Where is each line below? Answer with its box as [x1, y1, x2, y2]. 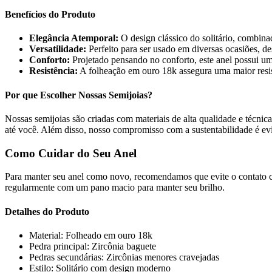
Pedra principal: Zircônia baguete [29, 240, 156, 251]
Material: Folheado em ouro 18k [29, 229, 152, 240]
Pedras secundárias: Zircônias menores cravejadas [29, 251, 219, 262]
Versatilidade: [29, 44, 86, 55]
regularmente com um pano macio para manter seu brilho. [5, 182, 225, 193]
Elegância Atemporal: [29, 33, 118, 44]
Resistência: [29, 66, 78, 76]
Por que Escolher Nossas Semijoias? [5, 89, 152, 100]
